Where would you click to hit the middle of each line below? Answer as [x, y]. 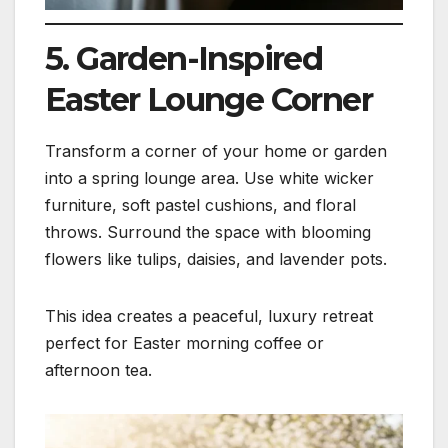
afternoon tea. [98, 369]
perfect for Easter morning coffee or [184, 342]
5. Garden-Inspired [184, 58]
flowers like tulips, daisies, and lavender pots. [216, 258]
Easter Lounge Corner [208, 99]
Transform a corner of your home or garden [216, 150]
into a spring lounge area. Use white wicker [209, 177]
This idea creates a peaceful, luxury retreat [209, 315]
